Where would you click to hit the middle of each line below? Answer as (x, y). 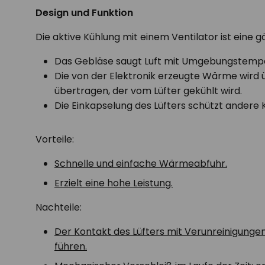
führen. (71, 246)
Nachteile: (59, 207)
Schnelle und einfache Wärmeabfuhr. (141, 164)
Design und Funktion (84, 13)
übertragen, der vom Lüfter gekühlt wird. (148, 91)
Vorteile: (55, 139)
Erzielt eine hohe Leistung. (114, 183)
